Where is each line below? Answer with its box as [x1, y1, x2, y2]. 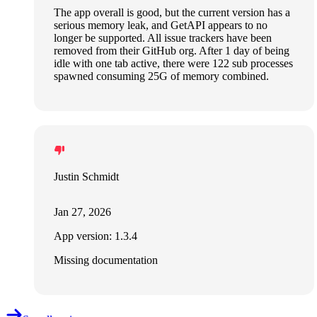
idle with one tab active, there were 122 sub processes [54, 57, 293, 70]
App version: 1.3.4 [54, 230, 137, 243]
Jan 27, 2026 [54, 206, 111, 219]
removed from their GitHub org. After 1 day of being [54, 45, 289, 57]
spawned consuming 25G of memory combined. [54, 70, 269, 83]
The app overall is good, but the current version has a [54, 6, 290, 19]
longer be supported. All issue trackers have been [54, 32, 272, 45]
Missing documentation [54, 254, 158, 267]
